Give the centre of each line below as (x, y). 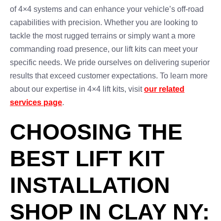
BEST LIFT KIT (87, 159)
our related (164, 89)
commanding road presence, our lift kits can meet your (104, 49)
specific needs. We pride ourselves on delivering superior (110, 62)
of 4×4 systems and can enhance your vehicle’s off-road (107, 9)
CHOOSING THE (96, 132)
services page (36, 102)
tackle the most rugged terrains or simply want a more (103, 36)
